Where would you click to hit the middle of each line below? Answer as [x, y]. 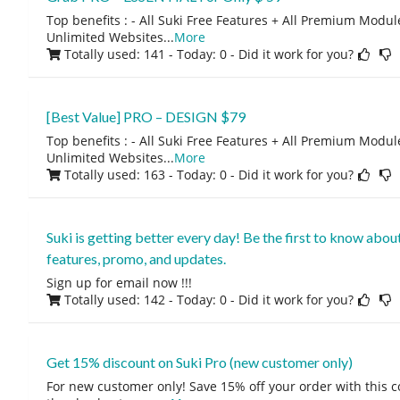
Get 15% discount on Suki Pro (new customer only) [199, 362]
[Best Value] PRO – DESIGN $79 [146, 117]
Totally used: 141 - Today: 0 [145, 54]
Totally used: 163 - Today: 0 [145, 175]
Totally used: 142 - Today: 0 [145, 300]
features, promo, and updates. [136, 258]
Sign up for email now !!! [119, 283]
